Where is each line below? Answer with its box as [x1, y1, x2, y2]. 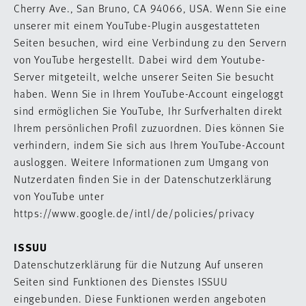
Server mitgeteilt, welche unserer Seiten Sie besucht [14, 69, 275, 83]
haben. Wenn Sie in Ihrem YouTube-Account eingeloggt [14, 86, 284, 100]
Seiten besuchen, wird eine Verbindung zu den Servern [14, 35, 287, 49]
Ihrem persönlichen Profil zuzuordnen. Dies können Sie [14, 120, 285, 135]
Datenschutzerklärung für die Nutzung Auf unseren [14, 257, 264, 271]
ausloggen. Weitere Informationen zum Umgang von [14, 154, 269, 169]
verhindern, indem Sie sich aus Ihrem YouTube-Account [14, 137, 286, 152]
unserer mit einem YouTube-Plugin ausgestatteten [14, 18, 260, 32]
